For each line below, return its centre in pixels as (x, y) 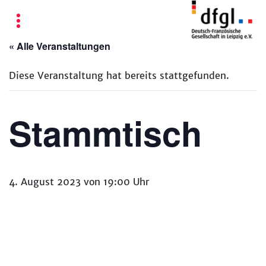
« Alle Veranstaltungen (60, 46)
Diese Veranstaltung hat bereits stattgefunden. (119, 75)
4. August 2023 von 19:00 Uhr (79, 182)
